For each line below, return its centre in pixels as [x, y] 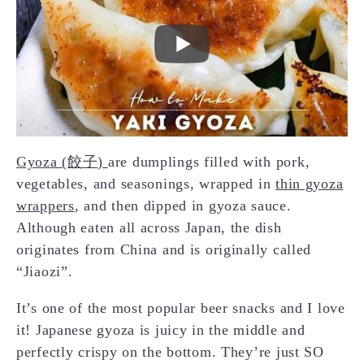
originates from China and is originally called [164, 250]
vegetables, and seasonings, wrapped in [146, 184]
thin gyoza [310, 184]
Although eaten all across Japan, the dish [149, 228]
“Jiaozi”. [45, 272]
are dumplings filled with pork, [209, 162]
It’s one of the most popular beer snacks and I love [181, 308]
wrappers [45, 206]
